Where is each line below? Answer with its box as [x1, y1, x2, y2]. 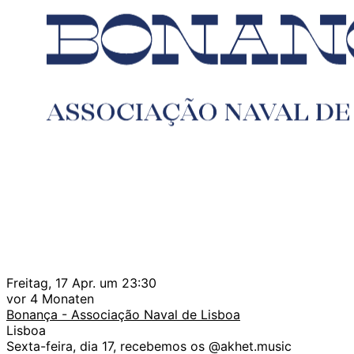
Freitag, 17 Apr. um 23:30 [6, 275, 156, 292]
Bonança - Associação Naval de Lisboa [6, 307, 240, 323]
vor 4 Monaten [6, 291, 94, 307]
